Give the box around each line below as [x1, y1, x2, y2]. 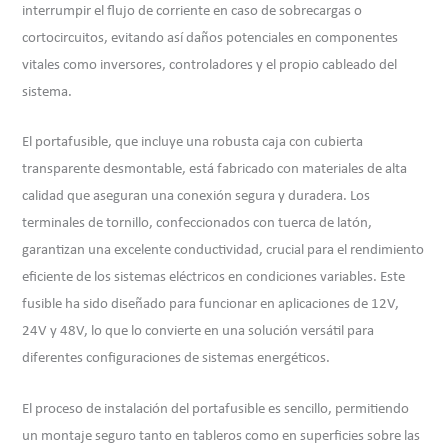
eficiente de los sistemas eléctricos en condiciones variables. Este [22, 270, 406, 286]
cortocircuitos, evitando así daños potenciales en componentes [22, 30, 399, 46]
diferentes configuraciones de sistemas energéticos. [22, 351, 331, 367]
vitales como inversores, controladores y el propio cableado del [22, 57, 398, 73]
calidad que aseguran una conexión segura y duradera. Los [22, 189, 371, 205]
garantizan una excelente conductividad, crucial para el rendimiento [22, 243, 425, 259]
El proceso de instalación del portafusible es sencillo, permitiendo [22, 401, 410, 417]
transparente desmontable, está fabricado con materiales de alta [22, 162, 408, 178]
